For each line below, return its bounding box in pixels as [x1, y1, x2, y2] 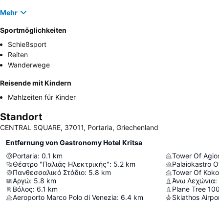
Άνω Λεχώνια [172, 176, 215, 185]
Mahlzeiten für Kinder [8, 93, 76, 101]
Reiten [8, 50, 28, 59]
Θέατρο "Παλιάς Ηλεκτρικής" [13, 160, 109, 168]
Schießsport [8, 40, 46, 48]
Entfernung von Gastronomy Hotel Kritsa [6, 138, 142, 147]
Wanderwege [8, 61, 50, 69]
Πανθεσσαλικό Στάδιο [13, 168, 85, 176]
